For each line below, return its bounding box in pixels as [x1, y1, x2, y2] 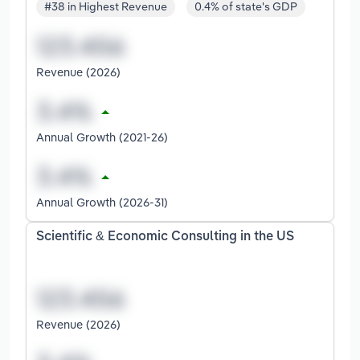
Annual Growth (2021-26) [36, 129, 168, 145]
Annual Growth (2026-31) [36, 194, 168, 211]
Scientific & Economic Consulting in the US [36, 231, 294, 244]
